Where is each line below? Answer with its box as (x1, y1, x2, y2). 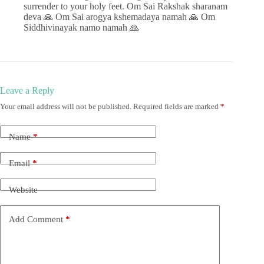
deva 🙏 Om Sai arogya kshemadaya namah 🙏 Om (24, 11, 215, 22)
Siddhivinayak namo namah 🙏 (24, 22, 139, 32)
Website (9, 185, 38, 195)
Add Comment (9, 214, 63, 225)
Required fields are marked (133, 101, 220, 111)
